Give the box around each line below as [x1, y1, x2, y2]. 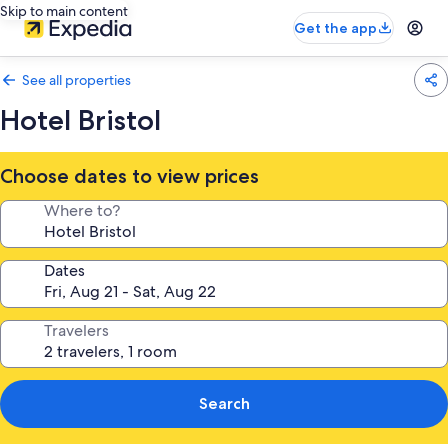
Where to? [44, 200, 120, 221]
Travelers [44, 320, 109, 341]
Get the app [294, 19, 377, 37]
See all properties [22, 71, 131, 89]
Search [198, 394, 250, 413]
